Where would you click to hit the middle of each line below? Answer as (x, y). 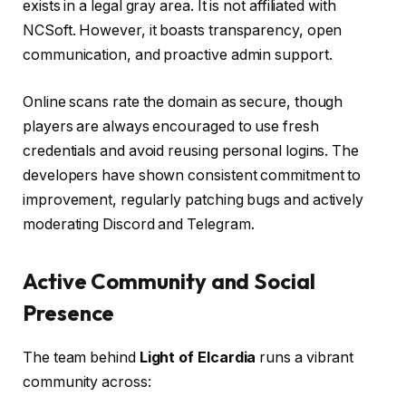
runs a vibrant (305, 357)
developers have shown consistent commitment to (192, 175)
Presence (69, 312)
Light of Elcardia (198, 357)
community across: (87, 382)
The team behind (81, 357)
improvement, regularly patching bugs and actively (193, 199)
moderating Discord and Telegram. (139, 224)
